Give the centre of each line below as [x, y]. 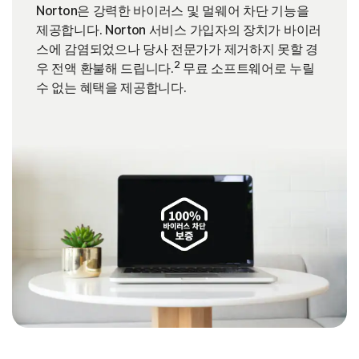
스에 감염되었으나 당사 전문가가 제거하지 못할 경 [177, 48]
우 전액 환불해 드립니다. [105, 68]
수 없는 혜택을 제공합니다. [111, 87]
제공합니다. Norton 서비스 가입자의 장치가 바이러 [179, 29]
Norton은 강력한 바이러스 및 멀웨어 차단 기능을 [173, 10]
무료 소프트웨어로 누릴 [247, 68]
